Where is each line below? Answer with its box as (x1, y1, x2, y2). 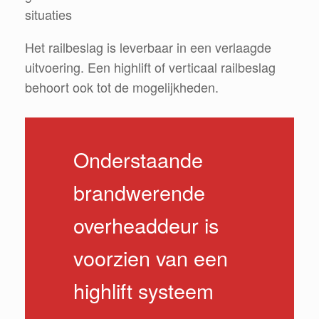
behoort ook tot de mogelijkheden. (25, 78, 219, 97)
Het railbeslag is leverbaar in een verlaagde (25, 38, 271, 57)
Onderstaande (73, 145, 204, 174)
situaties (25, 5, 72, 24)
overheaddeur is (73, 210, 219, 240)
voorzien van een (73, 243, 229, 273)
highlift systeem (73, 276, 214, 305)
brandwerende (73, 177, 206, 207)
